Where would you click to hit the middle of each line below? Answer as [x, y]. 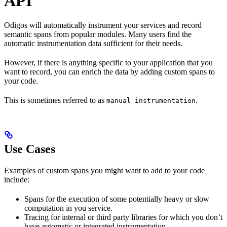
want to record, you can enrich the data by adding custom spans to [109, 72]
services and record [171, 25]
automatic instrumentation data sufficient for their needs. [93, 43]
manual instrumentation [151, 101]
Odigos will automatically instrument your [72, 25]
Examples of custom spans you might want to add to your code [104, 171]
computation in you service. [68, 208]
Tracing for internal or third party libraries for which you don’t [123, 217]
